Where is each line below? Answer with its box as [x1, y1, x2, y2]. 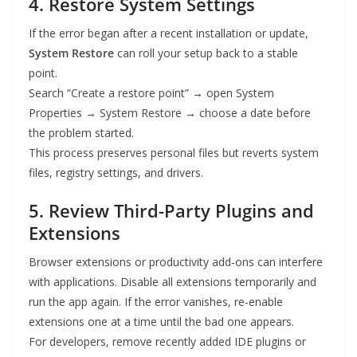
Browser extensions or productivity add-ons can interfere [29, 254, 323, 270]
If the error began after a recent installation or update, [29, 25, 308, 41]
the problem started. [29, 125, 134, 141]
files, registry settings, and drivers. [29, 165, 203, 181]
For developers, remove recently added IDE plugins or [29, 334, 306, 350]
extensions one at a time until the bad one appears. [29, 314, 294, 330]
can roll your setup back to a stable [114, 45, 298, 61]
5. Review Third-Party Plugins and [29, 198, 314, 223]
